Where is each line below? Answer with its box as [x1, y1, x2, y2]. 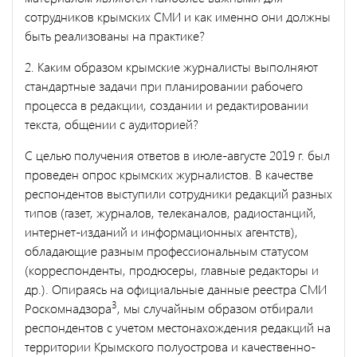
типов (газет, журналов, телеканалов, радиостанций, [25, 203, 316, 221]
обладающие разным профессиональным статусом [25, 241, 308, 259]
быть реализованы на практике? [25, 26, 205, 44]
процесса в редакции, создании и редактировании [25, 96, 308, 113]
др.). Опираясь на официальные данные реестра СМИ [25, 280, 327, 297]
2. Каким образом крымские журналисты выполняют [25, 57, 318, 75]
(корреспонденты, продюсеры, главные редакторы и [25, 261, 319, 278]
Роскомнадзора [25, 299, 112, 316]
